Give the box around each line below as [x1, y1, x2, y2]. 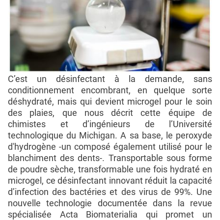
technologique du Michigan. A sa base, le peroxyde [8, 130, 212, 140]
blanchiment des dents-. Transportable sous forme [8, 152, 212, 163]
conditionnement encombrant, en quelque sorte [8, 84, 212, 95]
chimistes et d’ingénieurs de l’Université [8, 118, 212, 129]
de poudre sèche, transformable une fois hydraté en [8, 164, 212, 174]
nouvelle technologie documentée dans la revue [8, 197, 212, 208]
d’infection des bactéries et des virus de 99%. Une [8, 186, 212, 197]
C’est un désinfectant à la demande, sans [8, 73, 212, 84]
